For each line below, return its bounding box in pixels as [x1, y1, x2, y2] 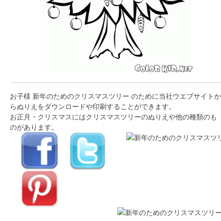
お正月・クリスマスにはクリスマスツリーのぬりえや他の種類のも [10, 111, 217, 121]
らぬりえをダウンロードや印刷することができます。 [10, 101, 176, 111]
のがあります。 [10, 122, 58, 132]
